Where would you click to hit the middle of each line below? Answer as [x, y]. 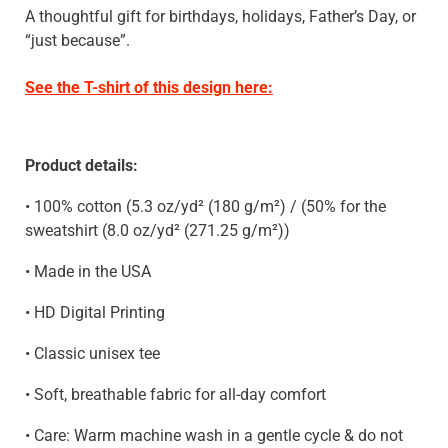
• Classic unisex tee [92, 354]
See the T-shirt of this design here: [149, 88]
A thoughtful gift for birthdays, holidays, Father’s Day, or [220, 17]
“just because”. [77, 41]
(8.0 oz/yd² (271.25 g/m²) [191, 231]
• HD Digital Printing [95, 313]
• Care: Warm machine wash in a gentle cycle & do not [214, 436]
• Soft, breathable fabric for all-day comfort [175, 395]
